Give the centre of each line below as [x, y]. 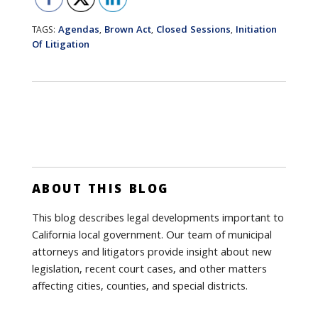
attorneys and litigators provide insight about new [152, 253]
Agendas [78, 31]
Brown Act [127, 31]
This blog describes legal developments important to [158, 219]
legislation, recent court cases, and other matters [149, 270]
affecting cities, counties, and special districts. [139, 287]
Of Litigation [60, 45]
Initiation [256, 31]
